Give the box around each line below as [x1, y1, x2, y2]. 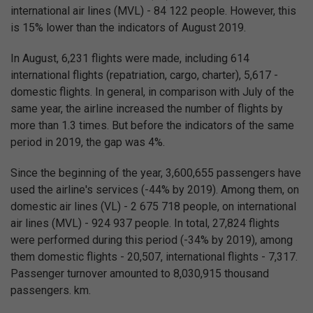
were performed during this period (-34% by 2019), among [10, 233, 293, 247]
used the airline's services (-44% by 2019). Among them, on [10, 183, 299, 196]
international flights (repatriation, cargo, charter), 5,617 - [10, 68, 278, 82]
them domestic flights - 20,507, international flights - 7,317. [10, 250, 298, 263]
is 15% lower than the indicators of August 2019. [10, 21, 246, 34]
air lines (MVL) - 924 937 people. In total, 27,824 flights [10, 217, 279, 230]
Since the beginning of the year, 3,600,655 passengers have [10, 166, 301, 180]
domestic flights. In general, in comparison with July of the [10, 85, 294, 99]
